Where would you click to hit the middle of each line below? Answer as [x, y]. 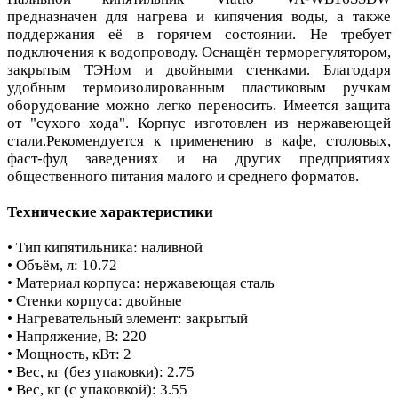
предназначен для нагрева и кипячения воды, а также [199, 16]
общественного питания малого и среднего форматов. [183, 176]
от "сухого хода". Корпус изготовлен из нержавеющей [199, 123]
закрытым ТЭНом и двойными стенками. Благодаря [199, 69]
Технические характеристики [110, 211]
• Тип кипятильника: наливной [105, 247]
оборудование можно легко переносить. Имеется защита [199, 105]
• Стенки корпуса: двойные [95, 300]
